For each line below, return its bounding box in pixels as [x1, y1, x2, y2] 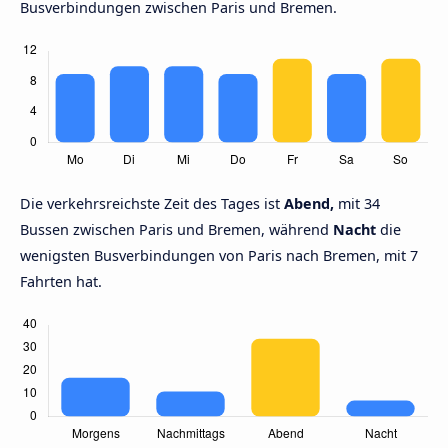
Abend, [284, 194, 334, 214]
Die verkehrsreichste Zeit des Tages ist [20, 194, 284, 214]
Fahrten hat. [20, 272, 102, 292]
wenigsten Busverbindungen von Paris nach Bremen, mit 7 [20, 246, 418, 266]
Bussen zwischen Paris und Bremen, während [20, 220, 333, 240]
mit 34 [334, 194, 380, 214]
